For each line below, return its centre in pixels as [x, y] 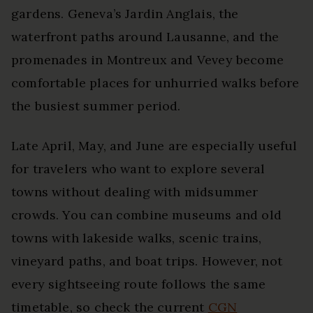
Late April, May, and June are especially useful [154, 145]
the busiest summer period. [96, 105]
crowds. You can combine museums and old [147, 214]
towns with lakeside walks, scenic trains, [137, 238]
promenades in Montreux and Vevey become [148, 59]
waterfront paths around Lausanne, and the [145, 36]
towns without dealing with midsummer [135, 191]
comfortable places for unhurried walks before [155, 82]
